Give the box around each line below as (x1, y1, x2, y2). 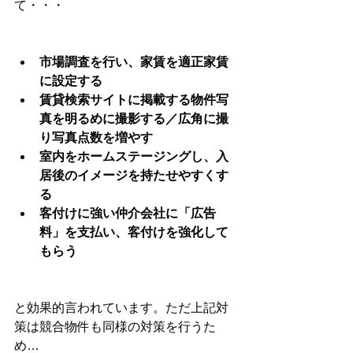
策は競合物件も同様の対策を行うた (14, 320, 216, 333)
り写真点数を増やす (39, 131, 153, 144)
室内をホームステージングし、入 (39, 150, 229, 163)
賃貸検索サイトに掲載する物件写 (39, 93, 229, 106)
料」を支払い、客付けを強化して (39, 225, 229, 239)
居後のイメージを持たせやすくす (39, 169, 229, 182)
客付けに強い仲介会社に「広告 (39, 206, 216, 220)
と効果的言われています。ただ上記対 (14, 301, 229, 314)
